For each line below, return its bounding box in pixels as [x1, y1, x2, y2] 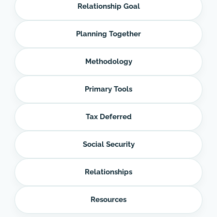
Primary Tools [85, 85, 132, 94]
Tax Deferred [85, 112, 132, 122]
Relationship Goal [77, 2, 140, 11]
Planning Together [76, 30, 141, 39]
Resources [91, 195, 126, 204]
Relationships [85, 168, 132, 177]
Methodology [85, 57, 132, 66]
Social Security [82, 140, 135, 149]
